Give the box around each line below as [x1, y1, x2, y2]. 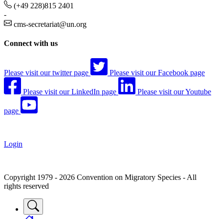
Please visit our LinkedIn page [23, 88, 116, 96]
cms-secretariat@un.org [14, 20, 87, 28]
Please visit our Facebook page [109, 68, 205, 77]
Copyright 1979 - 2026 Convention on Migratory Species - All [4, 173, 197, 182]
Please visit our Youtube [137, 88, 211, 96]
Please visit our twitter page [4, 68, 88, 77]
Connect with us [4, 39, 58, 48]
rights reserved [4, 182, 49, 191]
